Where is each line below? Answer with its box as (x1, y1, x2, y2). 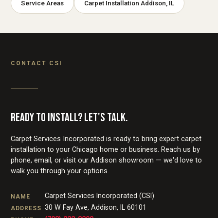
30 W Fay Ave (45, 203, 88, 212)
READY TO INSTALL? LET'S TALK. (11, 110, 128, 125)
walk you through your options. (11, 167, 109, 176)
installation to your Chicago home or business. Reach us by (11, 145, 200, 154)
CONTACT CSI (11, 60, 63, 67)
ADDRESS (11, 205, 42, 212)
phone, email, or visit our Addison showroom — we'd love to (11, 156, 202, 165)
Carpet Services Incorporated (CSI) (45, 192, 155, 200)
